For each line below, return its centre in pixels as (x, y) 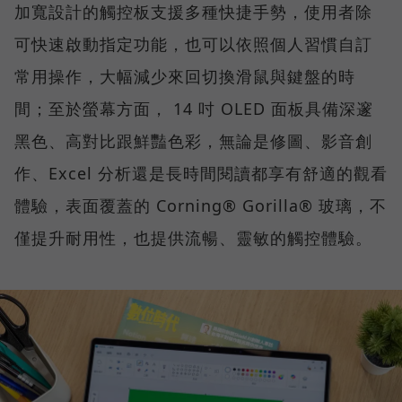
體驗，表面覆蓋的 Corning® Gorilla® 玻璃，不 (201, 206)
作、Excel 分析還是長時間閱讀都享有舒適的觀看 (201, 174)
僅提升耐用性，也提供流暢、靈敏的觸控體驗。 (193, 238)
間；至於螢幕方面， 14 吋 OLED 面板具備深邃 (194, 109)
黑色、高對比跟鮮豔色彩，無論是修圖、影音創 (193, 141)
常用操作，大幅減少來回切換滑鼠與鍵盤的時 (185, 77)
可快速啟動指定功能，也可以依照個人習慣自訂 (193, 44)
